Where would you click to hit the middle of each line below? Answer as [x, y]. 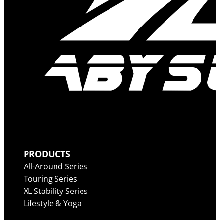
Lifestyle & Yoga [53, 204]
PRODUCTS [47, 154]
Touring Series [50, 179]
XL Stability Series [56, 191]
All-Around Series [55, 167]
